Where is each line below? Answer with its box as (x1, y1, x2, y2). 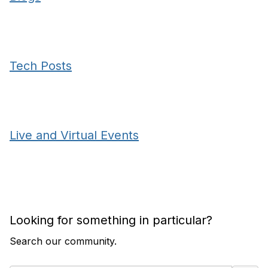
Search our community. (10, 235, 117, 247)
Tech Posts (10, 59, 72, 73)
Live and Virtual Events (10, 128, 139, 142)
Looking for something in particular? (10, 213, 212, 227)
